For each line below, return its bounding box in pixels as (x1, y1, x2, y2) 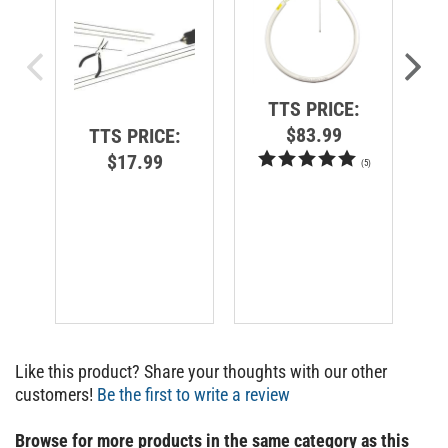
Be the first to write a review (97, 374, 290, 396)
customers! (15, 374, 97, 396)
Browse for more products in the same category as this (15, 420, 409, 442)
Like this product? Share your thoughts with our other (15, 351, 387, 373)
